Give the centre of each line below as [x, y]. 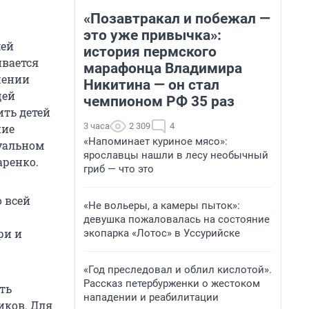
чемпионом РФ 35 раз [159, 101]
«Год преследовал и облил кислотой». [178, 270]
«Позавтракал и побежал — [177, 19]
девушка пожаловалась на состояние [177, 219]
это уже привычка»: [152, 35]
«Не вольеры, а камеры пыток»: [162, 206]
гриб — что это [119, 169]
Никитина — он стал [151, 85]
